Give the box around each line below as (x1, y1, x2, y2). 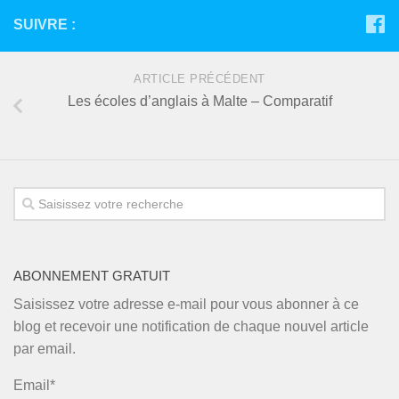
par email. (13, 340, 76, 356)
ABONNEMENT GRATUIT (13, 268, 170, 283)
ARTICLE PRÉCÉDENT (134, 72, 265, 86)
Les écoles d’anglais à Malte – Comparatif (67, 94, 332, 110)
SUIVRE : (13, 17, 76, 33)
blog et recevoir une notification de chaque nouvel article (13, 318, 369, 334)
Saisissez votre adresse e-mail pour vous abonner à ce (13, 296, 359, 312)
